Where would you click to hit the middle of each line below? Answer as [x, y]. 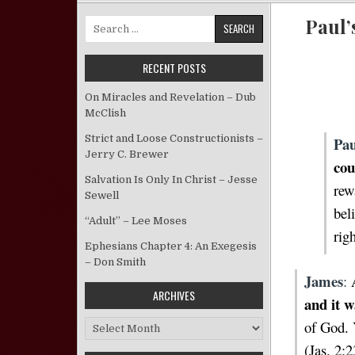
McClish [105, 113]
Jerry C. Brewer [127, 154]
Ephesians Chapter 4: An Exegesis [171, 246]
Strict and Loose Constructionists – [174, 138]
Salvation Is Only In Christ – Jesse [171, 179]
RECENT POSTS [174, 68]
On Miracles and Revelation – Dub [170, 97]
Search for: [112, 22]
